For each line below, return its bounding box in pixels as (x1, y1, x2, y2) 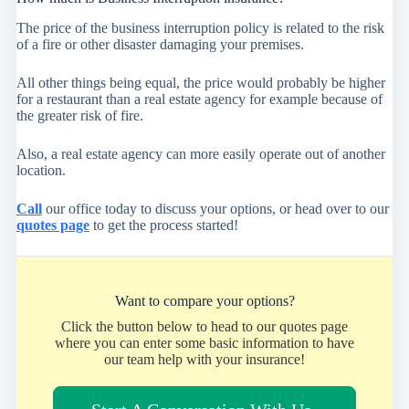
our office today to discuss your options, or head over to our (41, 200, 389, 216)
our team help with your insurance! (104, 351, 305, 367)
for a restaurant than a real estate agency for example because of (16, 90, 383, 107)
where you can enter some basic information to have (55, 334, 354, 351)
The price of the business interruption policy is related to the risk (16, 19, 384, 36)
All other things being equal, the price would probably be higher (16, 74, 385, 90)
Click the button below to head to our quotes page (61, 318, 348, 334)
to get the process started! (89, 216, 238, 233)
